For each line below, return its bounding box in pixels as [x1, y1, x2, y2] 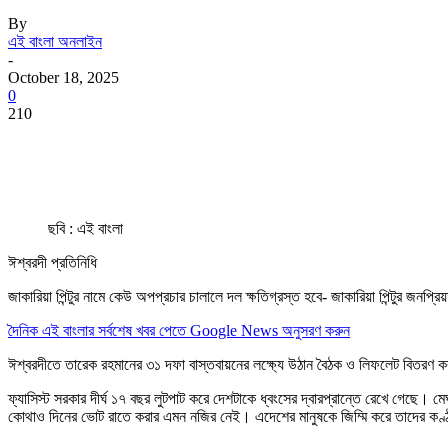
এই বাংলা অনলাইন [8, 32, 102, 50]
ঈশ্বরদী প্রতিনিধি [8, 253, 97, 271]
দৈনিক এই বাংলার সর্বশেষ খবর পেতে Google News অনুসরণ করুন [8, 321, 350, 339]
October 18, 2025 [8, 68, 119, 86]
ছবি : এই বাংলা [48, 219, 123, 237]
